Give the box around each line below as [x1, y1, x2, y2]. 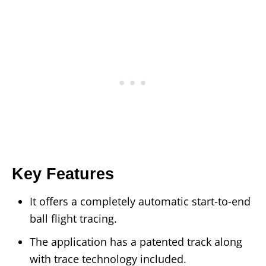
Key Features [12, 165, 119, 183]
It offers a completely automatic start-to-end [30, 194, 251, 209]
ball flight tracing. [30, 211, 117, 226]
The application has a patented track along [30, 235, 242, 249]
